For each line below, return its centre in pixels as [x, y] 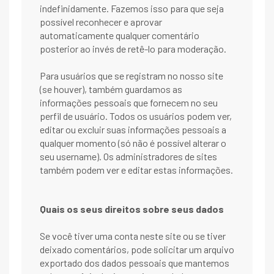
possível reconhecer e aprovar [101, 22]
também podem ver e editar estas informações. [136, 170]
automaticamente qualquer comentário [120, 35]
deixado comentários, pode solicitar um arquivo [137, 250]
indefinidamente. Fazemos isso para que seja [132, 9]
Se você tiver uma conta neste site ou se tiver [133, 236]
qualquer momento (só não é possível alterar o [133, 143]
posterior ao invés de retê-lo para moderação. [133, 49]
